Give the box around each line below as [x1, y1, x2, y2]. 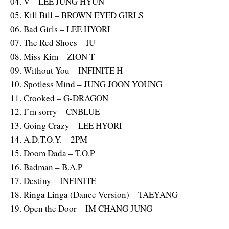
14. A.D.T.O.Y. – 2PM [10, 133, 87, 145]
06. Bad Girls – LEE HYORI [10, 22, 110, 35]
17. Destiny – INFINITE [10, 174, 96, 187]
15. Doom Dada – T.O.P [10, 147, 95, 159]
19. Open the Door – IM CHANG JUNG [10, 202, 152, 214]
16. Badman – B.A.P [10, 161, 82, 173]
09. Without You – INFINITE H [10, 64, 123, 76]
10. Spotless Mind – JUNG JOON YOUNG [10, 78, 162, 90]
